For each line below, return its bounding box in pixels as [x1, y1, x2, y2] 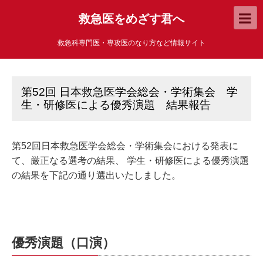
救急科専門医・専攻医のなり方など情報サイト [58, 39, 205, 47]
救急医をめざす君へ [79, 12, 184, 25]
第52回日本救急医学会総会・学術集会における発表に [12, 141, 238, 151]
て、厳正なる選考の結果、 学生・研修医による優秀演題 [12, 156, 249, 166]
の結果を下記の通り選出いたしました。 [12, 170, 181, 180]
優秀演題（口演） [12, 235, 115, 250]
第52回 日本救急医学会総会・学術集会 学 [21, 86, 238, 98]
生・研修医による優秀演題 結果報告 [21, 99, 211, 111]
